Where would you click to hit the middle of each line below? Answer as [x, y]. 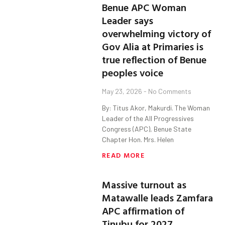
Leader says [128, 20]
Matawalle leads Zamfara [158, 198]
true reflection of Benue [154, 60]
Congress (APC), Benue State [147, 129]
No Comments [169, 91]
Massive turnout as [144, 185]
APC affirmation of [143, 211]
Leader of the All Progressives [148, 119]
